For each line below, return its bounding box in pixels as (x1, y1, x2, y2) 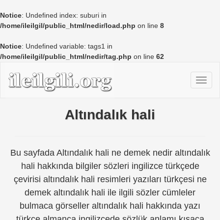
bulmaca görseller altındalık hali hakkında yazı (20, 200, 200, 211)
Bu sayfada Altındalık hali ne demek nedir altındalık (10, 147, 210, 158)
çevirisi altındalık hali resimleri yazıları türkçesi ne (13, 174, 207, 184)
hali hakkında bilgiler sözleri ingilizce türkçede (21, 161, 199, 171)
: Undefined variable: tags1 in (22, 42, 112, 50)
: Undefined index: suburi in (22, 11, 107, 19)
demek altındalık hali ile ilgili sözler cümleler (25, 187, 195, 197)
